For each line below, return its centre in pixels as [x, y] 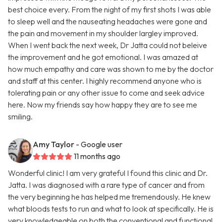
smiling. [20, 117]
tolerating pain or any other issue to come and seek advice [106, 93]
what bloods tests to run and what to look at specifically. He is [111, 209]
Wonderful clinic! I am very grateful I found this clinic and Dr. [108, 173]
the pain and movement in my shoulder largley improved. [103, 33]
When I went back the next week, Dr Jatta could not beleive [108, 45]
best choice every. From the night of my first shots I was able [110, 10]
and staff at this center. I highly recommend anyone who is [105, 81]
